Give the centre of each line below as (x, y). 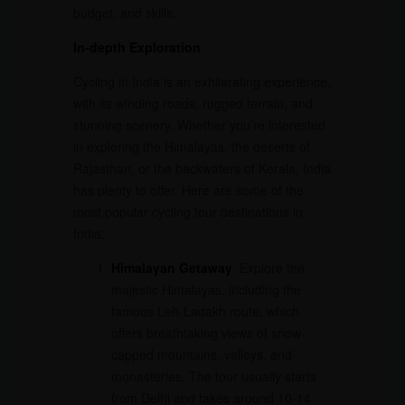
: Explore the (268, 267)
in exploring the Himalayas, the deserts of (191, 146)
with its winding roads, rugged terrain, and (193, 103)
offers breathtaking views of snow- (208, 332)
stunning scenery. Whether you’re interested (199, 124)
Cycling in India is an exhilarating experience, (202, 81)
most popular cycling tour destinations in (188, 211)
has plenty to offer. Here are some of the (188, 189)
